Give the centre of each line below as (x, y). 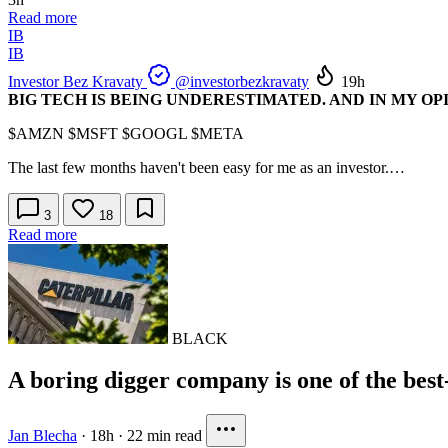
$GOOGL (154, 133)
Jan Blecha (42, 436)
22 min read (164, 436)
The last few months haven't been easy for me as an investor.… (206, 167)
